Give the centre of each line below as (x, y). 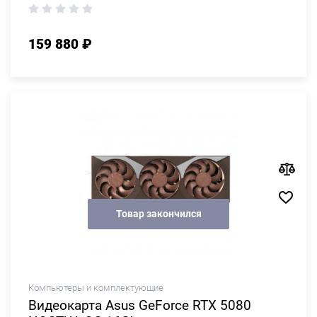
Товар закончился (158, 213)
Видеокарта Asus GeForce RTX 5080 (140, 305)
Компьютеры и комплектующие (96, 288)
